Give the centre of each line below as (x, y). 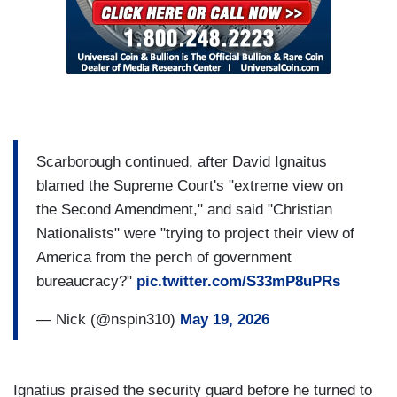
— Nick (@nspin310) (108, 319)
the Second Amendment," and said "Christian (184, 209)
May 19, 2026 (225, 319)
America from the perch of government (164, 257)
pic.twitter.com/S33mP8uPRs (238, 281)
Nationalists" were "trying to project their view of (195, 233)
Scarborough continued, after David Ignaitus (182, 161)
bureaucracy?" (86, 281)
